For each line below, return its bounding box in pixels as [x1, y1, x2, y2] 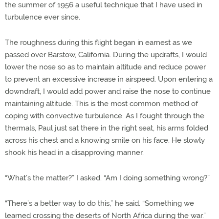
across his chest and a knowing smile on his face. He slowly [5, 135, 205, 145]
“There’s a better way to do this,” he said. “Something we [5, 198, 194, 208]
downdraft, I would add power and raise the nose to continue [5, 87, 211, 96]
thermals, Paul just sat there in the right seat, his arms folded [5, 123, 208, 132]
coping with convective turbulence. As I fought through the [5, 111, 204, 120]
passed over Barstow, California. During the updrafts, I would [5, 50, 207, 59]
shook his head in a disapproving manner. [5, 148, 144, 157]
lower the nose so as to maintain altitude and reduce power [5, 62, 206, 71]
